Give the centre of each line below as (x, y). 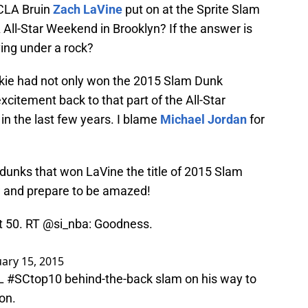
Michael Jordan (203, 120)
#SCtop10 (34, 279)
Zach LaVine (88, 10)
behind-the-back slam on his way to (159, 279)
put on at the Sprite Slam (191, 10)
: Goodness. (121, 224)
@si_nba (66, 224)
